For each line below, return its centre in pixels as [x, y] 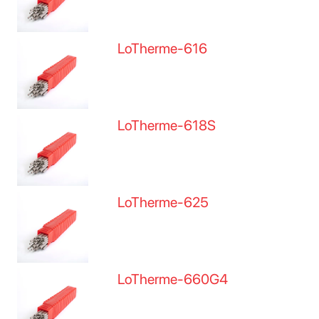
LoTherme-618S [167, 125]
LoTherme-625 [163, 202]
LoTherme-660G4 [173, 279]
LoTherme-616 [163, 48]
